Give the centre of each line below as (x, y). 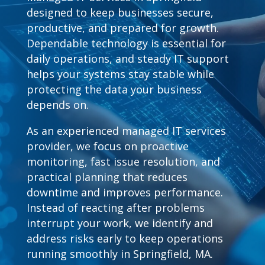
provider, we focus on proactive (107, 146)
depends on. (57, 105)
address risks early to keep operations (125, 238)
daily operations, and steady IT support (127, 59)
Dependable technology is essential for (126, 43)
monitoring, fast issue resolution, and (123, 161)
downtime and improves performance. (125, 192)
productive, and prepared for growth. (122, 28)
